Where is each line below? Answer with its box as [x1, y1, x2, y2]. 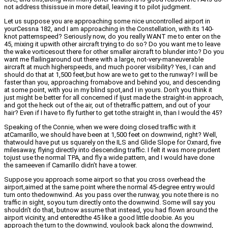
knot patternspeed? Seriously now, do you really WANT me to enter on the [4, 33, 220, 41]
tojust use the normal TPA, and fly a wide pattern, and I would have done [4, 154, 214, 162]
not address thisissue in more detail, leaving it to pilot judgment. [4, 3, 191, 11]
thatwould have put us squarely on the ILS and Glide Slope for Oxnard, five [4, 138, 221, 147]
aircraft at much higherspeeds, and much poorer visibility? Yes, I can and [4, 63, 216, 71]
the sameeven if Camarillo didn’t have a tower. [4, 161, 137, 169]
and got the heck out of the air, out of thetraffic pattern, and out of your [4, 101, 210, 109]
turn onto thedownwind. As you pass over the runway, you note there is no [4, 191, 219, 199]
